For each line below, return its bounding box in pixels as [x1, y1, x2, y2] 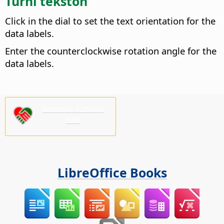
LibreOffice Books [57, 163, 167, 181]
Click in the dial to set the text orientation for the [5, 14, 215, 27]
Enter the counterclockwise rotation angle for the [5, 44, 216, 57]
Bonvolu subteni [42, 103, 104, 115]
